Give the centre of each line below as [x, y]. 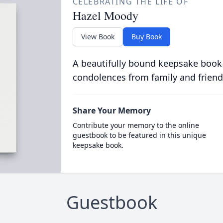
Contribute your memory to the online [136, 125]
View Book [98, 37]
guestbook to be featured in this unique [139, 135]
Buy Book [146, 37]
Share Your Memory [111, 111]
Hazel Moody [105, 15]
